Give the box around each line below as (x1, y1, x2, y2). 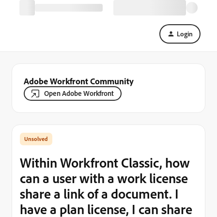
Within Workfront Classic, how (20, 154, 190, 171)
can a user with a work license (20, 170, 188, 186)
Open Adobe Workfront (44, 89, 114, 98)
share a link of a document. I (20, 185, 179, 202)
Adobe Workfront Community (24, 76, 134, 86)
